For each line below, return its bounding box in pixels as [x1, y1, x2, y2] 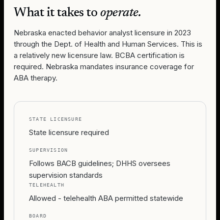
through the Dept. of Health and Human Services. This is [14, 39, 202, 49]
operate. [100, 7, 141, 20]
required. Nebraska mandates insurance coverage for [14, 62, 194, 71]
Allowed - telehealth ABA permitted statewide [29, 193, 183, 203]
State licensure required [29, 128, 109, 137]
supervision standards [29, 170, 103, 180]
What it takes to [14, 7, 101, 20]
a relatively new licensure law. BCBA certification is [14, 51, 185, 60]
